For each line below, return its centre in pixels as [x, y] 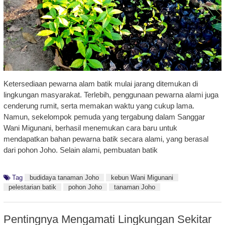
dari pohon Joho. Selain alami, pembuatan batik [80, 150]
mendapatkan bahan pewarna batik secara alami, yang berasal [106, 139]
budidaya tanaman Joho [64, 178]
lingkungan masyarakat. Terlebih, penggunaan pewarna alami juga [111, 95]
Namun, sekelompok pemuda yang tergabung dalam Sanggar [104, 117]
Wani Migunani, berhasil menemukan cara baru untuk [90, 128]
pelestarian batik [32, 187]
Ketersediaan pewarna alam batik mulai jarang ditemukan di [100, 84]
